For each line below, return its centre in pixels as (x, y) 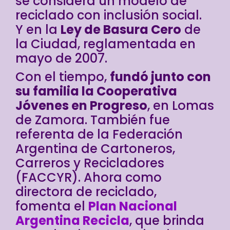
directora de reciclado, (86, 191)
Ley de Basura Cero (121, 29)
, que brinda (167, 220)
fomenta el (52, 206)
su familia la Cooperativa (96, 91)
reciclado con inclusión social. (109, 15)
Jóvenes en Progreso (81, 105)
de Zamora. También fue (93, 120)
